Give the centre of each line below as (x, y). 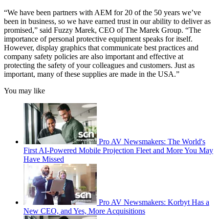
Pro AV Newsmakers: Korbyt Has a (154, 202)
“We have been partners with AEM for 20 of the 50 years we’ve (102, 12)
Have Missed (44, 159)
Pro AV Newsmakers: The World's (152, 141)
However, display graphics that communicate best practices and (101, 47)
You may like (24, 90)
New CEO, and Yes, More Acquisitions (84, 211)
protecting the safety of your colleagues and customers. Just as (99, 65)
